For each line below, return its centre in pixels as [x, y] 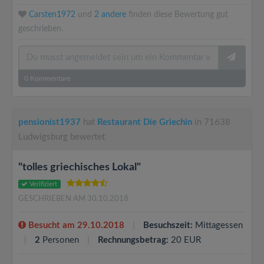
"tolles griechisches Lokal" [80, 167]
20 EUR [185, 240]
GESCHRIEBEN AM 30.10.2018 [73, 199]
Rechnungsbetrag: [133, 240]
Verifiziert [43, 184]
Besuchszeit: [168, 225]
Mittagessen [218, 225]
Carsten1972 [52, 15]
